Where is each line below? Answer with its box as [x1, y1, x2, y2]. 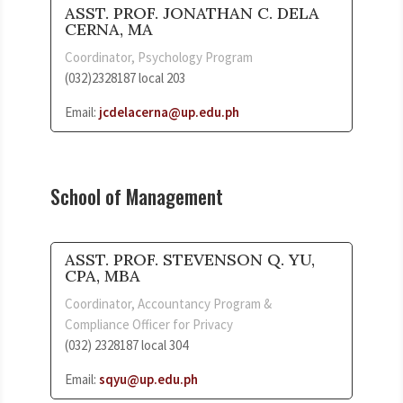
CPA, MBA [65, 264, 140, 286]
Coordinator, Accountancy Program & [65, 294, 272, 312]
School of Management [50, 181, 223, 210]
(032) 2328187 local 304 [65, 336, 188, 354]
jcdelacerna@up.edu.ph [99, 103, 239, 121]
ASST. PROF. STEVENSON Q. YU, [65, 248, 315, 270]
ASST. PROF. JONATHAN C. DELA [65, 2, 319, 23]
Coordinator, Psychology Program [65, 48, 253, 66]
